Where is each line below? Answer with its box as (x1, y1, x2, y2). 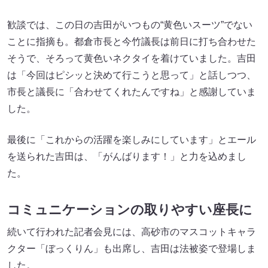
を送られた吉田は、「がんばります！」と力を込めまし (7, 151, 246, 162)
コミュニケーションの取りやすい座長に (7, 202, 252, 218)
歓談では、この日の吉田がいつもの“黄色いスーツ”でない (7, 20, 252, 31)
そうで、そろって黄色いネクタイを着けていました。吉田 (7, 53, 256, 64)
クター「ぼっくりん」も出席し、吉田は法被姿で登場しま (7, 243, 256, 254)
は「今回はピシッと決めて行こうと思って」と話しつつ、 (7, 70, 256, 81)
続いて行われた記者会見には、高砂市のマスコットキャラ (7, 227, 256, 237)
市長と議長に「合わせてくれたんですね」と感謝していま (7, 87, 256, 98)
